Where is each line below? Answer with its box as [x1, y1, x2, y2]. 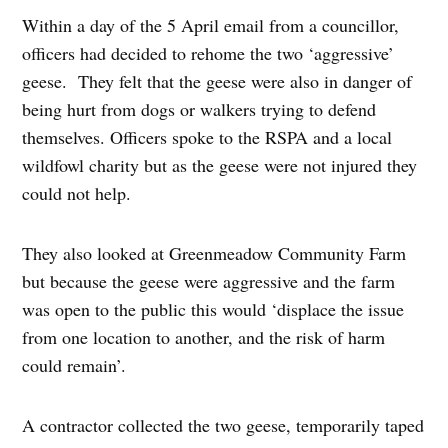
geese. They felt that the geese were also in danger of [22, 68, 413, 93]
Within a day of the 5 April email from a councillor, [22, 12, 400, 37]
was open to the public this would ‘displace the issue [22, 296, 405, 321]
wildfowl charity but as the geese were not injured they [22, 152, 418, 177]
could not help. [22, 180, 132, 205]
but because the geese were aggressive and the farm [22, 268, 396, 293]
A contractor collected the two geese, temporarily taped [22, 412, 425, 437]
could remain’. [22, 352, 127, 377]
